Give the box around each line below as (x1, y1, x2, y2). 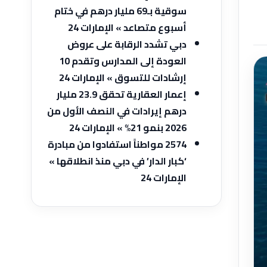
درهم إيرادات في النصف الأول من (47, 102, 187, 120)
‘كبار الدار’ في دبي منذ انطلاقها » (49, 152, 187, 170)
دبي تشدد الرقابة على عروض (67, 35, 187, 53)
